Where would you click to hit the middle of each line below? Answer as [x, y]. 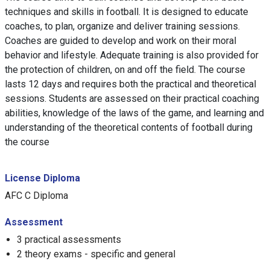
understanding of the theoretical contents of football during [129, 127]
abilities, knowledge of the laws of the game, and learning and [134, 113]
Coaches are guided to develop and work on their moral [121, 41]
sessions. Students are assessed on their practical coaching [132, 99]
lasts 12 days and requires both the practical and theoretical [130, 84]
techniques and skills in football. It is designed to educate [127, 12]
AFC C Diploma [36, 196]
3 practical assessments [69, 240]
